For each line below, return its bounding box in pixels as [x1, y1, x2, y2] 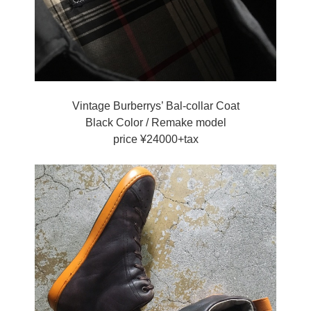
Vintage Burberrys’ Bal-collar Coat [72, 100, 239, 112]
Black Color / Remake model [85, 117, 226, 129]
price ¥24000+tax [112, 133, 199, 146]
